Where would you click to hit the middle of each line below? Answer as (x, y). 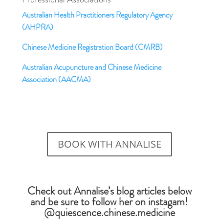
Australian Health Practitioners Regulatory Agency (97, 15)
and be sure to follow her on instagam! (109, 202)
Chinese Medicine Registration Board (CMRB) (92, 47)
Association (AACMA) (56, 79)
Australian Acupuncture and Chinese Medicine (91, 67)
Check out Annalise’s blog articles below (109, 191)
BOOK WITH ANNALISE (109, 144)
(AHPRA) (37, 27)
